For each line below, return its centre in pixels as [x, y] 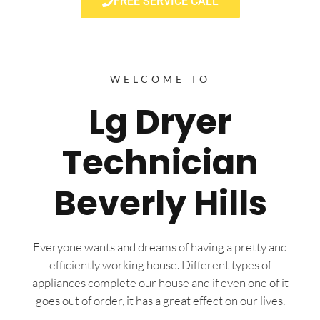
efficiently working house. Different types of [160, 264]
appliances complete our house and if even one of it [160, 282]
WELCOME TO [160, 79]
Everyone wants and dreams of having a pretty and [160, 246]
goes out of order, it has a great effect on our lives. [160, 300]
